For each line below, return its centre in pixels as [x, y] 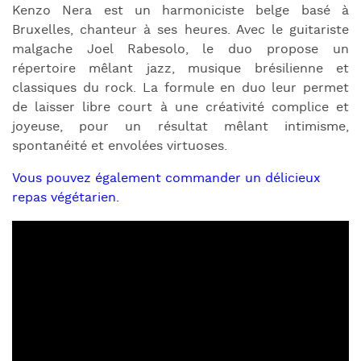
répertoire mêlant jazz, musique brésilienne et [180, 68]
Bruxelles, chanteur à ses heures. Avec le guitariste [180, 30]
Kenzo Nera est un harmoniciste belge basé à [180, 10]
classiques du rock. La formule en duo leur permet [180, 88]
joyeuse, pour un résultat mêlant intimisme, [180, 127]
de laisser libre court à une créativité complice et [180, 107]
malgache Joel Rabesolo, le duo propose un [180, 49]
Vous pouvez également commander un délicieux [166, 178]
